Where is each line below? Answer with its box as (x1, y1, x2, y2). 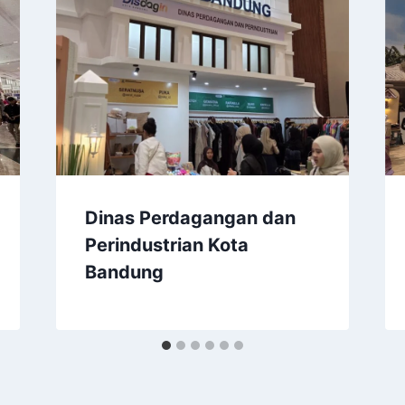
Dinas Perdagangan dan (84, 206, 296, 229)
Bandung (84, 260, 164, 283)
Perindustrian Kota (84, 233, 249, 256)
